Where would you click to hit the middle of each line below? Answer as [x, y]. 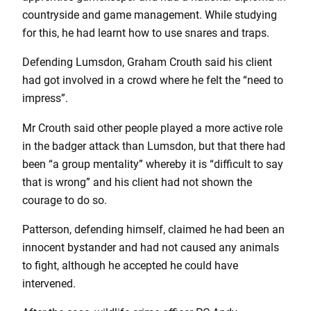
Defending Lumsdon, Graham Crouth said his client [147, 62]
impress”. [45, 99]
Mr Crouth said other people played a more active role [152, 128]
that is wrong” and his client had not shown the [137, 182]
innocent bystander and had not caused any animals [151, 247]
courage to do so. [65, 200]
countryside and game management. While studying [150, 15]
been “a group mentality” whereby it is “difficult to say [153, 164]
